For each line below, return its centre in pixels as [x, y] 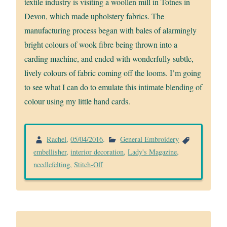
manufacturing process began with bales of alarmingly [111, 30]
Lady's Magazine [153, 152]
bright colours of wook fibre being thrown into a [101, 44]
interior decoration [97, 152]
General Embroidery [150, 139]
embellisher [50, 152]
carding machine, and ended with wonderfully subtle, [109, 58]
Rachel [57, 139]
